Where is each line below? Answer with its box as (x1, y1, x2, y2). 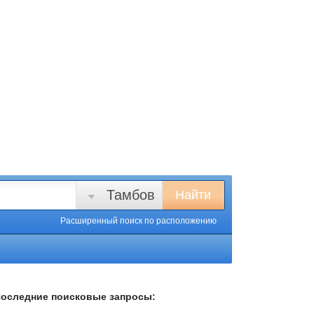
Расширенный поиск (60, 216, 144, 226)
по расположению (144, 216, 217, 226)
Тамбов (107, 187, 155, 203)
